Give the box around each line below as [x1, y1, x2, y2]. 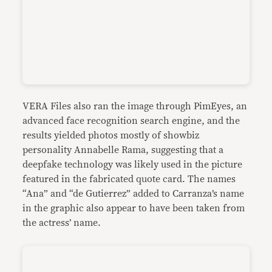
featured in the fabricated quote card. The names [22, 174, 236, 185]
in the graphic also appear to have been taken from [22, 203, 245, 214]
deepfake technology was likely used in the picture [22, 160, 243, 170]
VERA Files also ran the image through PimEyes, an [22, 101, 248, 112]
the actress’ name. [22, 218, 101, 228]
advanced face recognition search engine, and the [22, 116, 240, 126]
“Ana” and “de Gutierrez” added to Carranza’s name [22, 189, 245, 199]
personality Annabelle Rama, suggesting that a [22, 145, 224, 155]
